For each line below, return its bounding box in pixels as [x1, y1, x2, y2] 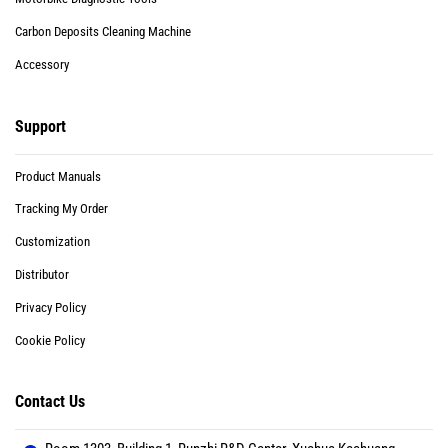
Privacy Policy [15, 299, 86, 315]
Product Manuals [15, 168, 101, 184]
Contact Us [15, 392, 85, 412]
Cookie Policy [15, 332, 85, 348]
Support [15, 116, 66, 136]
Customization [15, 234, 90, 250]
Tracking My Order [15, 201, 108, 217]
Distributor [15, 266, 69, 282]
